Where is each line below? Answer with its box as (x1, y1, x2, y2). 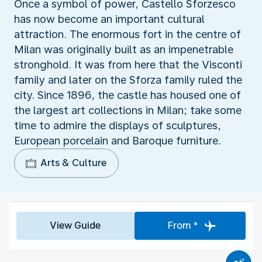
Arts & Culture (40, 157, 106, 168)
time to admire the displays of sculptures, (14, 119, 221, 132)
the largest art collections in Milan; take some (14, 104, 242, 116)
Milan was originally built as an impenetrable (14, 43, 233, 56)
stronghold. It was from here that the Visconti (14, 58, 242, 71)
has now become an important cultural (14, 12, 205, 25)
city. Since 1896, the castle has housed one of (14, 88, 241, 101)
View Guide (50, 219, 101, 231)
